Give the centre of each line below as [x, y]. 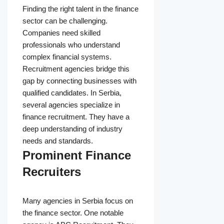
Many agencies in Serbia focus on [78, 201]
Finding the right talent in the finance [80, 9]
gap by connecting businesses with [79, 81]
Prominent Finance [77, 155]
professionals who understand [71, 45]
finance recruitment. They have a [76, 117]
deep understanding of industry [72, 129]
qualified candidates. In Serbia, [72, 93]
